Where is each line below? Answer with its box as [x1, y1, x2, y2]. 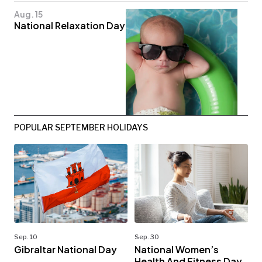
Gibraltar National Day [14, 243, 117, 256]
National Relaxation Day [14, 19, 125, 32]
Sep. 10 [14, 233, 37, 242]
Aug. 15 [14, 9, 43, 20]
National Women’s [135, 243, 219, 256]
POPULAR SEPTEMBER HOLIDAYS [14, 122, 148, 133]
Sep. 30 [135, 233, 159, 242]
